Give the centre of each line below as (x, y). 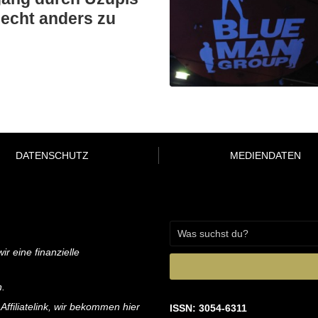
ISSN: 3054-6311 (208, 308)
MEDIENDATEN (265, 155)
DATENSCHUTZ (52, 155)
